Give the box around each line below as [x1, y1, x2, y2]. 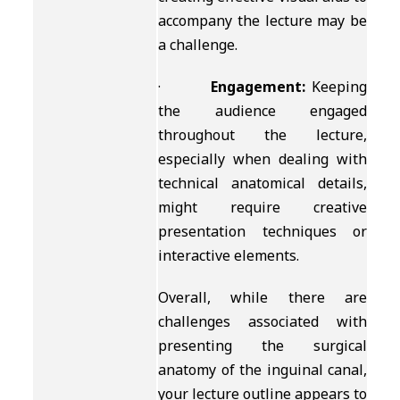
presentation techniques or [158, 221, 367, 241]
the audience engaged [158, 101, 367, 121]
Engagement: [211, 77, 305, 96]
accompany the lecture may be [158, 11, 367, 30]
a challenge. [158, 35, 237, 54]
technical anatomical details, [158, 173, 367, 193]
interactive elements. [158, 246, 299, 265]
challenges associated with [158, 312, 367, 331]
